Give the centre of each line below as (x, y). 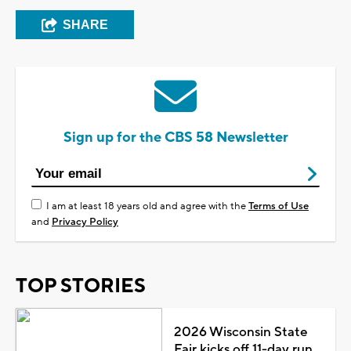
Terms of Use (279, 206)
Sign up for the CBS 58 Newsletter (175, 137)
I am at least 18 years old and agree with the (147, 206)
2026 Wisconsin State (241, 332)
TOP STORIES (81, 286)
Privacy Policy (85, 221)
